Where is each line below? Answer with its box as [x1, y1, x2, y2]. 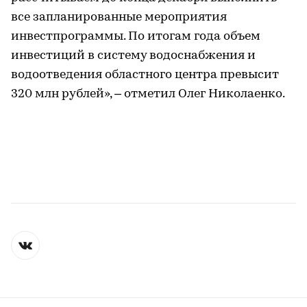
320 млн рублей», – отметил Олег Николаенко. [11, 88, 285, 101]
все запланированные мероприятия [11, 11, 227, 24]
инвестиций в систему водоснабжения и [11, 49, 256, 62]
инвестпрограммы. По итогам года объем [11, 30, 260, 43]
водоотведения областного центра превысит [11, 69, 279, 82]
